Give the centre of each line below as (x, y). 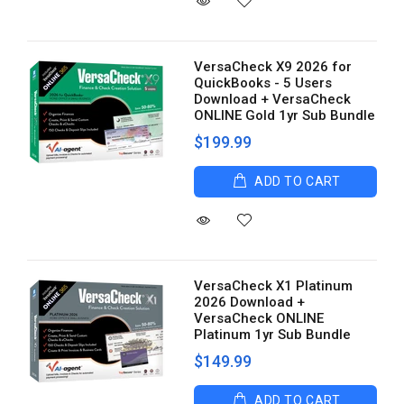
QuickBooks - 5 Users (263, 83)
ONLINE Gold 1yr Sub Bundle (285, 115)
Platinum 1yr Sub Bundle (273, 335)
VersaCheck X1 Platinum (274, 286)
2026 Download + (250, 302)
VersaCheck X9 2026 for (273, 67)
